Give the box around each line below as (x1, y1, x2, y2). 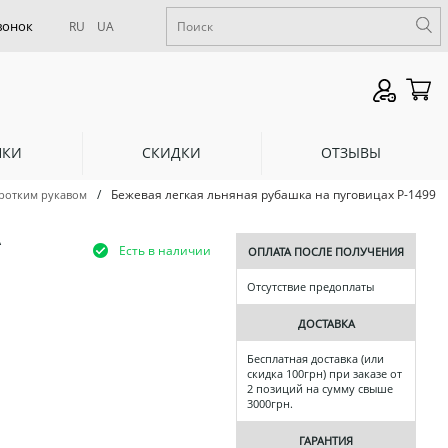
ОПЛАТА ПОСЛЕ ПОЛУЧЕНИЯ (248, 244, 404, 260)
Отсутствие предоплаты (247, 279, 374, 295)
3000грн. (247, 396, 293, 412)
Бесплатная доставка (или (247, 351, 384, 367)
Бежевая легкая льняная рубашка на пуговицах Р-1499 (111, 186, 436, 204)
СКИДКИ (142, 142, 202, 162)
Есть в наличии (119, 241, 211, 259)
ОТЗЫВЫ (321, 142, 382, 162)
